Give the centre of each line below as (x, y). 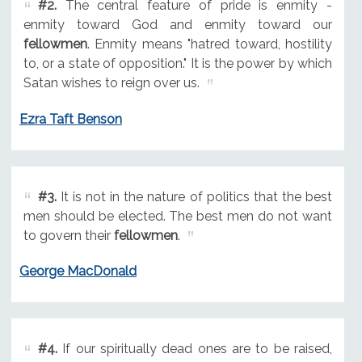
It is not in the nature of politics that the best (194, 196)
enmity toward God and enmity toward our (177, 24)
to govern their (68, 235)
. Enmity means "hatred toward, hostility (209, 44)
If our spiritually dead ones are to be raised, (194, 349)
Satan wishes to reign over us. (111, 82)
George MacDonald (78, 271)
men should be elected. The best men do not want (177, 216)
